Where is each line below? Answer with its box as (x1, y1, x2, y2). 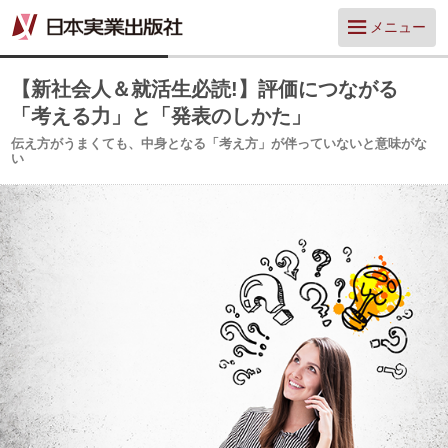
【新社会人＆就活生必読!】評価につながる (11, 78, 399, 100)
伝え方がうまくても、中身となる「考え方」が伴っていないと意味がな (11, 136, 428, 151)
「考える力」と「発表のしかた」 (11, 105, 312, 127)
